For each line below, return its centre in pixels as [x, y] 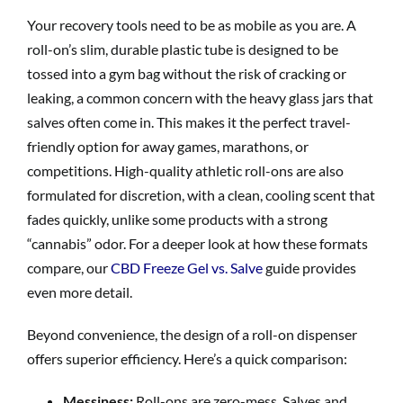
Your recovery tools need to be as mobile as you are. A [192, 24]
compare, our [69, 267]
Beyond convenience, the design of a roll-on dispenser [192, 334]
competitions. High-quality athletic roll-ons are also [185, 170]
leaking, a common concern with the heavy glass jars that [200, 97]
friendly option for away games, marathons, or [168, 146]
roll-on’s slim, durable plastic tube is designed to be [183, 49]
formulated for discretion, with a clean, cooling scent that [201, 194]
